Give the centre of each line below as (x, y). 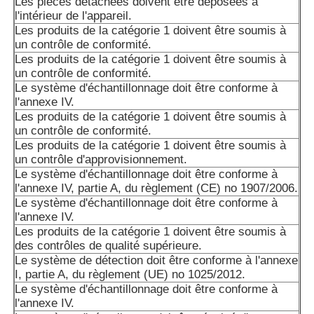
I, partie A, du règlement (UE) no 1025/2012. (130, 275)
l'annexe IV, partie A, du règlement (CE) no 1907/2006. (157, 189)
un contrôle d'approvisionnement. (101, 160)
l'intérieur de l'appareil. (74, 16)
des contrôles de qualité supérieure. (109, 246)
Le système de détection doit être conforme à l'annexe (157, 261)
